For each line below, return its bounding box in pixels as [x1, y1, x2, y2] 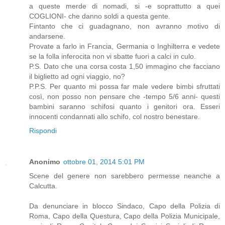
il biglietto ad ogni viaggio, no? [29, 72, 125, 80]
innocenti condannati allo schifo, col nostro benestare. [29, 112, 200, 121]
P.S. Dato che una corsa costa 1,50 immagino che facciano [29, 62, 220, 70]
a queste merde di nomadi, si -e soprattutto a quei [29, 2, 220, 10]
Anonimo [29, 157, 60, 166]
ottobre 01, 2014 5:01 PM [63, 157, 145, 166]
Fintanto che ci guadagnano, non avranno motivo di [29, 22, 220, 30]
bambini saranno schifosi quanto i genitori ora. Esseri [29, 102, 220, 110]
